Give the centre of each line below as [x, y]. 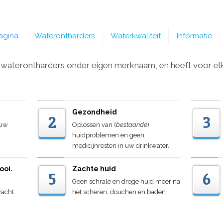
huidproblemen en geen [108, 135]
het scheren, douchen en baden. [120, 192]
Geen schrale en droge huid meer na [126, 181]
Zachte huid [94, 169]
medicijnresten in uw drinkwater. [121, 146]
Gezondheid [95, 112]
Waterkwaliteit [136, 36]
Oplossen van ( [94, 125]
